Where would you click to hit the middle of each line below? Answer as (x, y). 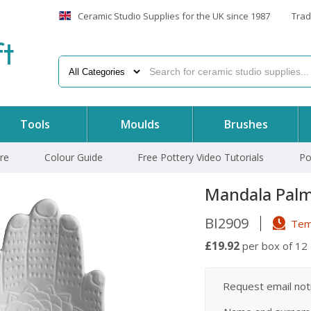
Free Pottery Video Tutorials (201, 157)
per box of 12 (274, 246)
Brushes (246, 124)
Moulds (141, 124)
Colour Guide (73, 157)
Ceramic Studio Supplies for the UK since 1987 (174, 16)
